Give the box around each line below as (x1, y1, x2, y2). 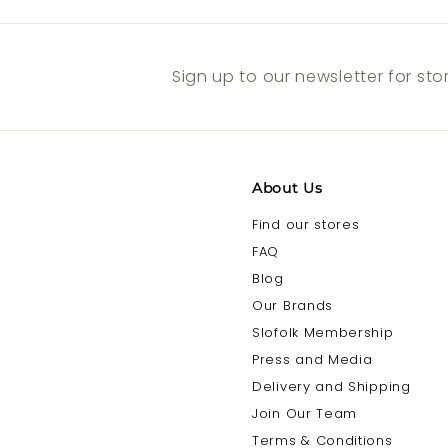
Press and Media (252, 350, 373, 370)
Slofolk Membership (252, 323, 394, 343)
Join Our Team (252, 404, 358, 424)
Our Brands (252, 296, 333, 316)
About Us (252, 179, 323, 198)
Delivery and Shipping (252, 377, 411, 397)
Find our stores (252, 215, 360, 235)
